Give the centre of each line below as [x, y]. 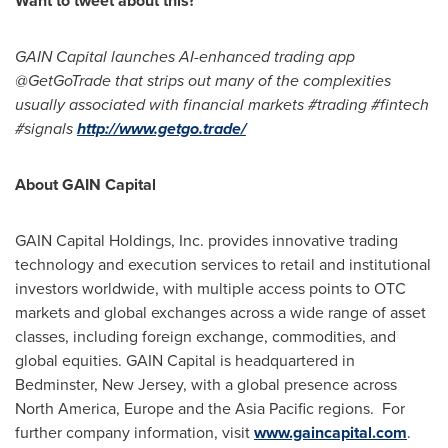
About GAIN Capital [85, 184]
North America [65, 408]
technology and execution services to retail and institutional [223, 264]
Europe [149, 408]
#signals [46, 128]
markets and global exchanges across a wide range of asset [220, 312]
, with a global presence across [290, 384]
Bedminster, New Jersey [99, 384]
